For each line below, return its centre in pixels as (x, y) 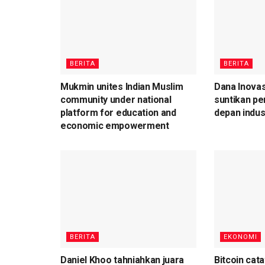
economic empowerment (115, 126)
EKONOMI (240, 237)
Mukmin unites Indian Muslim (122, 87)
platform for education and (118, 113)
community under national (116, 100)
